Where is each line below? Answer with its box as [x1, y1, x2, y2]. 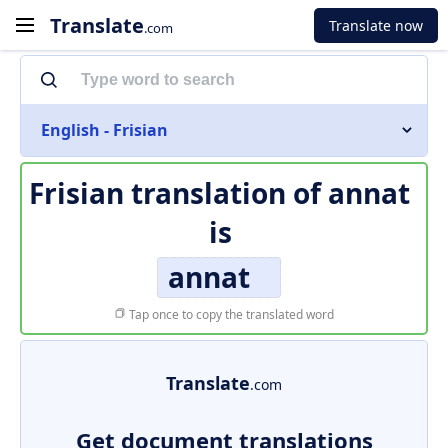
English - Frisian [41, 119, 168, 141]
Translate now [329, 15, 423, 35]
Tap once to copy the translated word [126, 306, 334, 323]
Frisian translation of [28, 174, 328, 212]
